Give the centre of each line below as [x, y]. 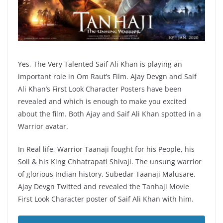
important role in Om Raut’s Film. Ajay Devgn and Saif [107, 77]
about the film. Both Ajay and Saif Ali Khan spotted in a [110, 114]
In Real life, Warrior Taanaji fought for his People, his [106, 149]
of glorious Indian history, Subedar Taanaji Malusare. [107, 174]
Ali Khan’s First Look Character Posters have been [100, 89]
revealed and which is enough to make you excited [102, 102]
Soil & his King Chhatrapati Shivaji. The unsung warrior [110, 162]
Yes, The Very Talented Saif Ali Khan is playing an [100, 64]
